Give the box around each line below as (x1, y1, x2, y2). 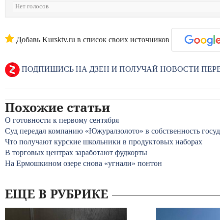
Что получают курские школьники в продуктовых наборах (5, 137, 202, 146)
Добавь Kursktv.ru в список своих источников (14, 35, 169, 44)
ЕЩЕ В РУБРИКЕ (5, 185, 108, 202)
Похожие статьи (5, 99, 110, 115)
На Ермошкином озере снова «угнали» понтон (5, 159, 162, 167)
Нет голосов (15, 3, 49, 10)
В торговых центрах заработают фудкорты (5, 148, 147, 157)
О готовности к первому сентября (5, 116, 119, 124)
